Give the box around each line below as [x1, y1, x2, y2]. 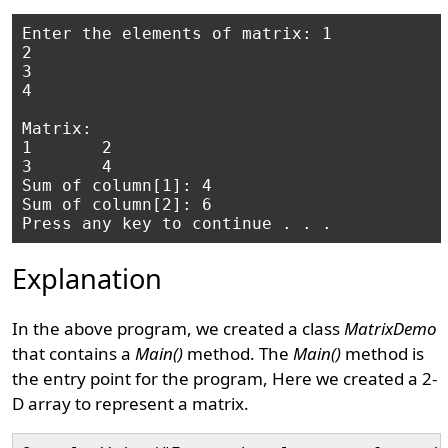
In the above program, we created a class [12, 317, 345, 340]
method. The [183, 342, 294, 365]
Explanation [12, 260, 163, 297]
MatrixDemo [344, 317, 438, 340]
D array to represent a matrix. [12, 392, 250, 415]
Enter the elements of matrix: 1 [22, 24, 333, 43]
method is [341, 342, 425, 365]
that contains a [12, 342, 136, 365]
